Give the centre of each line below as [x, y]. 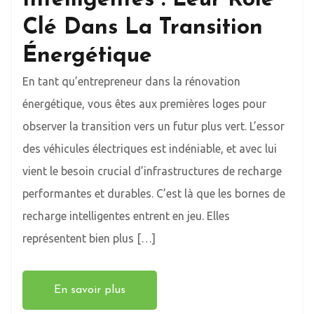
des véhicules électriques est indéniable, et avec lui [150, 148]
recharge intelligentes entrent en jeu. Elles [126, 216]
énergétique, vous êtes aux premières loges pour [144, 103]
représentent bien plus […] [89, 238]
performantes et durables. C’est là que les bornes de [154, 193]
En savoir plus [90, 290]
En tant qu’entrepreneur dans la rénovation [131, 81]
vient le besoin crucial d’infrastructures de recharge [152, 171]
